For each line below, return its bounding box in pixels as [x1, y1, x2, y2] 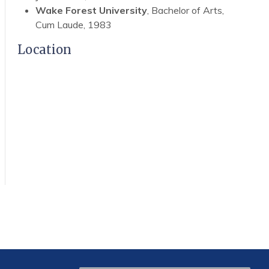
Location [17, 41, 71, 57]
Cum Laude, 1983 [35, 18, 112, 31]
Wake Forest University [35, 4, 147, 16]
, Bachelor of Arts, [147, 4, 224, 16]
